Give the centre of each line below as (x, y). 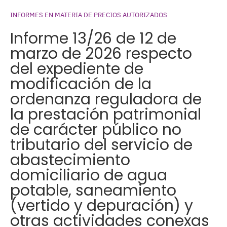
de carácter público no (96, 130)
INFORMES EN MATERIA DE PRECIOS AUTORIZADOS (89, 15)
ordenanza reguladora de (106, 100)
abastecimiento (70, 160)
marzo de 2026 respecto (101, 54)
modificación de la (81, 84)
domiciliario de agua (89, 176)
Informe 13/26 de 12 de (93, 39)
